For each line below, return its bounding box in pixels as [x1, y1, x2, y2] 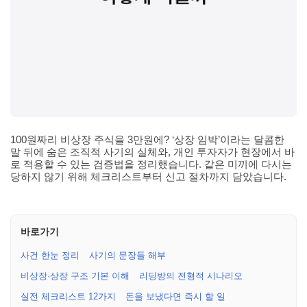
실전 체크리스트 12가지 [21, 291, 116, 302]
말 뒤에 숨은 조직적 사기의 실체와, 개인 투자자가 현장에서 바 [10, 146, 295, 158]
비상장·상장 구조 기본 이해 [21, 271, 130, 281]
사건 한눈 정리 [21, 250, 79, 260]
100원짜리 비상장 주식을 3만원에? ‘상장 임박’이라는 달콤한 [10, 134, 284, 145]
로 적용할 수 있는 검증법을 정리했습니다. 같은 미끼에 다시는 [10, 158, 292, 170]
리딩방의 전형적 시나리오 [139, 271, 243, 281]
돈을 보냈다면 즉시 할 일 [125, 291, 225, 302]
